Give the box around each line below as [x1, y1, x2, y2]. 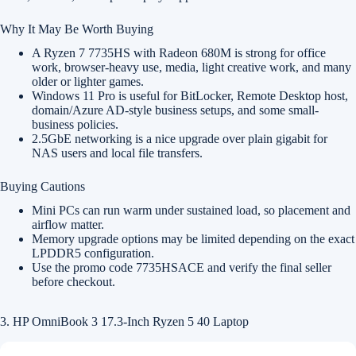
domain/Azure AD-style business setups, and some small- [32, 103, 319, 117]
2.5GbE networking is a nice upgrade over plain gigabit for [32, 132, 327, 145]
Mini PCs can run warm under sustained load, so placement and [32, 203, 350, 217]
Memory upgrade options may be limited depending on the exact [32, 232, 354, 246]
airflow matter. [32, 218, 104, 231]
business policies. [32, 118, 118, 131]
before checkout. [32, 275, 115, 288]
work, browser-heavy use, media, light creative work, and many [32, 60, 351, 74]
